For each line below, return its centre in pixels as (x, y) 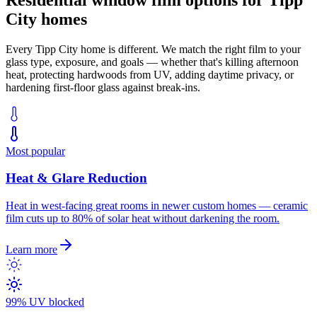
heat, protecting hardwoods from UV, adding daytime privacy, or (150, 74)
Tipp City (57, 49)
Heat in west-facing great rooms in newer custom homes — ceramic (157, 205)
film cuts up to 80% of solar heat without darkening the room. (143, 218)
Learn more (31, 249)
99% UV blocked (45, 301)
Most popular (35, 151)
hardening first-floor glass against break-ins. (103, 87)
